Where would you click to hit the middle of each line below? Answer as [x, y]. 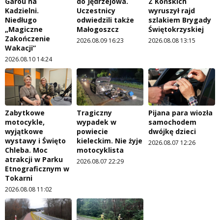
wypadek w [96, 122]
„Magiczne [24, 29]
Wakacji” [20, 48]
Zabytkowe [25, 113]
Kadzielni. [22, 10]
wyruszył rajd [172, 10]
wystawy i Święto [35, 141]
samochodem [172, 122]
